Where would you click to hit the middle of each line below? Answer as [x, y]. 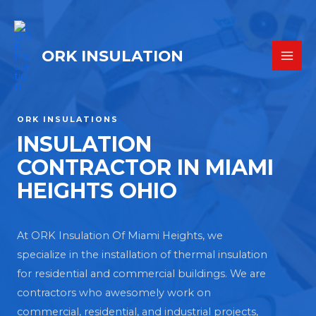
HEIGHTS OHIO [97, 191]
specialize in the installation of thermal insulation [142, 255]
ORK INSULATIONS [68, 119]
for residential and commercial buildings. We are [141, 274]
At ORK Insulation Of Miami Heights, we [120, 236]
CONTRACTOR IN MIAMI [145, 168]
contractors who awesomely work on [114, 293]
